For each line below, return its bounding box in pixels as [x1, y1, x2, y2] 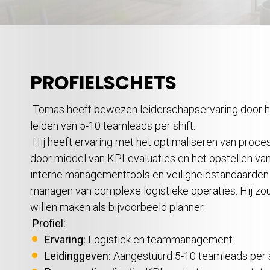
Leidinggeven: [45, 248, 111, 261]
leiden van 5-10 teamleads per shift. [30, 118, 198, 131]
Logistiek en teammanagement [86, 231, 233, 245]
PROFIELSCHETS [30, 67, 177, 95]
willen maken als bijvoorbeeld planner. [30, 199, 207, 212]
